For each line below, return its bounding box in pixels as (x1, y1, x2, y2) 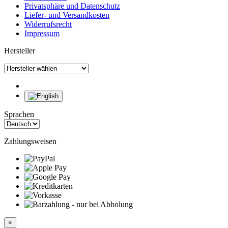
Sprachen (4, 110, 34, 119)
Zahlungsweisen (4, 137, 56, 146)
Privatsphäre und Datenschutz (24, 2, 120, 11)
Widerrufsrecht (24, 20, 72, 29)
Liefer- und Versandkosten (24, 11, 109, 20)
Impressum (24, 29, 60, 38)
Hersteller (4, 46, 35, 55)
